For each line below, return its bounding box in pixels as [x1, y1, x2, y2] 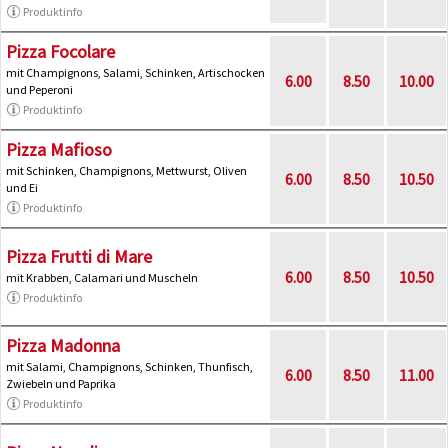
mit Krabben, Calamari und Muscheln [6, 269, 198, 285]
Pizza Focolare [6, 39, 115, 63]
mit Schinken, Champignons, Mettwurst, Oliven [6, 162, 247, 178]
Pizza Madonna [6, 333, 120, 357]
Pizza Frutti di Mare [6, 244, 152, 268]
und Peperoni [6, 81, 73, 97]
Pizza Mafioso [6, 137, 112, 161]
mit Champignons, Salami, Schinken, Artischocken [6, 64, 265, 80]
